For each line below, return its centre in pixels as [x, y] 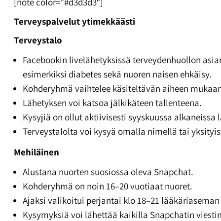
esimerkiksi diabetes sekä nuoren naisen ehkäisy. [117, 74]
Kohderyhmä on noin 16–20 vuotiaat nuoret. [107, 186]
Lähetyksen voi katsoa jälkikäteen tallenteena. [112, 103]
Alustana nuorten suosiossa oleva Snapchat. [108, 172]
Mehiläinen [36, 152]
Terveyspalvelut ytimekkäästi [74, 21]
